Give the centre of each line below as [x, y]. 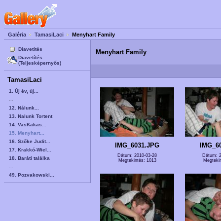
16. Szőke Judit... [30, 141]
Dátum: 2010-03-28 [137, 155]
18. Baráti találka [29, 158]
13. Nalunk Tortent [31, 116]
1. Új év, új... [24, 91]
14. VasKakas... [28, 124]
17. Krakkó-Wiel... [30, 149]
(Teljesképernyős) [40, 63]
